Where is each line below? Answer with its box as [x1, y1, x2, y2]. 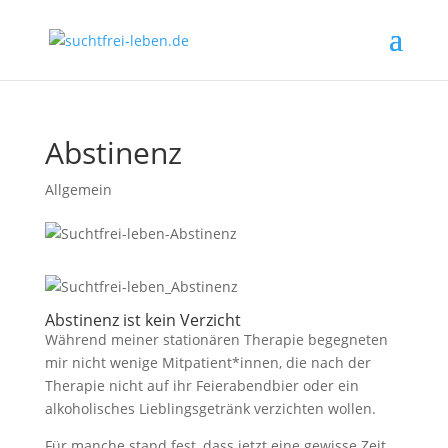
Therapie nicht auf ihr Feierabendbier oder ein [44, 376, 359, 395]
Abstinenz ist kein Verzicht [44, 309, 241, 331]
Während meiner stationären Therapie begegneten [44, 330, 388, 349]
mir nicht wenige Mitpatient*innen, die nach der [44, 353, 371, 372]
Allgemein [44, 180, 112, 199]
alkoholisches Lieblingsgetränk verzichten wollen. [44, 399, 380, 418]
